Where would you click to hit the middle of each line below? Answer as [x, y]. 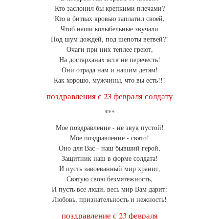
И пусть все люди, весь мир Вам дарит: [109, 189]
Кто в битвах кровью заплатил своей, [109, 19]
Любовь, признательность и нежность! [109, 199]
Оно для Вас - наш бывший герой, [109, 148]
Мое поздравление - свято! [109, 138]
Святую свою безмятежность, [109, 179]
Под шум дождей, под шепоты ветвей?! [109, 39]
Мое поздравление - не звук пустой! [109, 128]
